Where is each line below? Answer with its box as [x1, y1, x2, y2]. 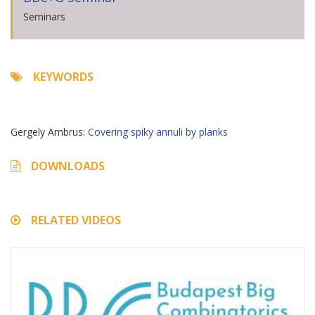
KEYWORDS [33, 69, 94, 84]
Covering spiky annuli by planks [88, 125, 228, 139]
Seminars [23, 10, 65, 23]
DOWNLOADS [31, 158, 105, 174]
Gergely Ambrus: [11, 125, 88, 139]
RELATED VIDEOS [31, 212, 121, 228]
